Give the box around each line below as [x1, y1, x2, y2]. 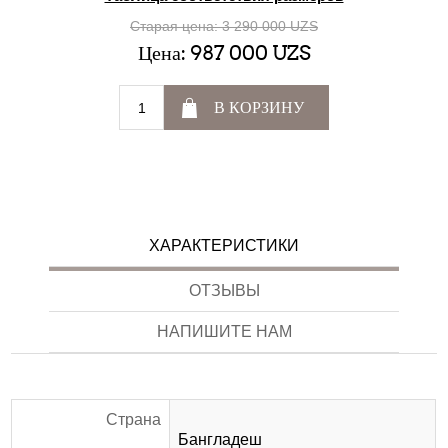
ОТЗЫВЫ [188, 282, 260, 300]
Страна [106, 411, 162, 429]
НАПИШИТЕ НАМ [156, 323, 292, 341]
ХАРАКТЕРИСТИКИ [149, 237, 299, 255]
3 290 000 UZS [222, 18, 318, 35]
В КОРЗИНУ [214, 98, 304, 118]
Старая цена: [130, 18, 218, 35]
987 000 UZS [189, 41, 311, 66]
